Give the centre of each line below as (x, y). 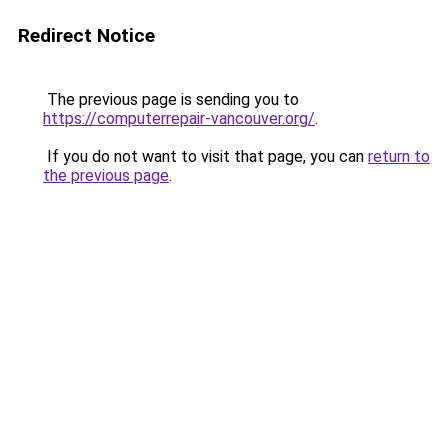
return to (399, 156)
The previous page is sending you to (171, 99)
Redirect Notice (86, 35)
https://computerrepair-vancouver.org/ (179, 118)
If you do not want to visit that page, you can (205, 156)
